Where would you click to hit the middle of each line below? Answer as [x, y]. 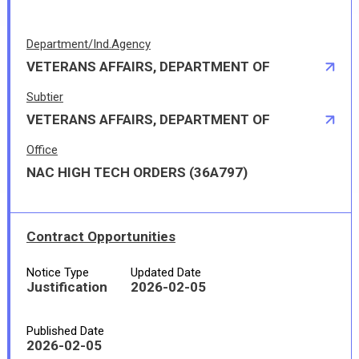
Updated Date [165, 272]
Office [42, 150]
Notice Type [57, 272]
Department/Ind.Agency [88, 44]
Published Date [65, 331]
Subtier [44, 97]
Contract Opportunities [101, 236]
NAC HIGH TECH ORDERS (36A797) [137, 172]
